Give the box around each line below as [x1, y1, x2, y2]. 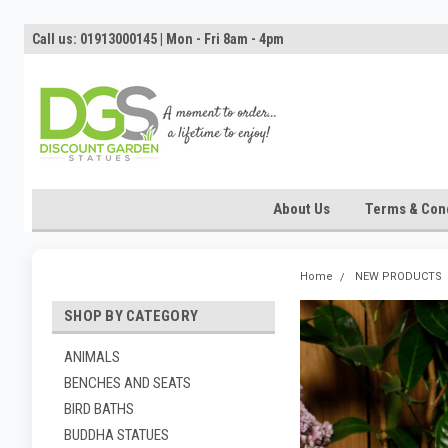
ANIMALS [64, 348, 120, 366]
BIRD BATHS [64, 400, 134, 418]
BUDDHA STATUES [64, 426, 169, 444]
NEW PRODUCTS [355, 270, 442, 283]
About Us [272, 200, 330, 218]
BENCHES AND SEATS [64, 374, 191, 392]
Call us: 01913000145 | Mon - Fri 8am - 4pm [32, 31, 284, 47]
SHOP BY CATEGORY [64, 307, 198, 325]
